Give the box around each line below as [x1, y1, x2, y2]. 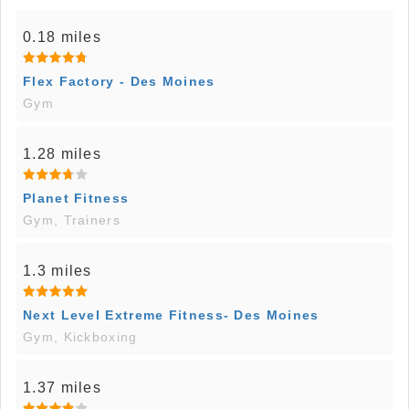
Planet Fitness [23, 191, 130, 206]
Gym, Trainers [23, 213, 121, 228]
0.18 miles [23, 29, 101, 46]
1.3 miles [23, 263, 92, 279]
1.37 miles [23, 380, 101, 396]
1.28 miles [23, 146, 101, 163]
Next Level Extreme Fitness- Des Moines [23, 308, 320, 323]
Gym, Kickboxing [23, 330, 138, 345]
